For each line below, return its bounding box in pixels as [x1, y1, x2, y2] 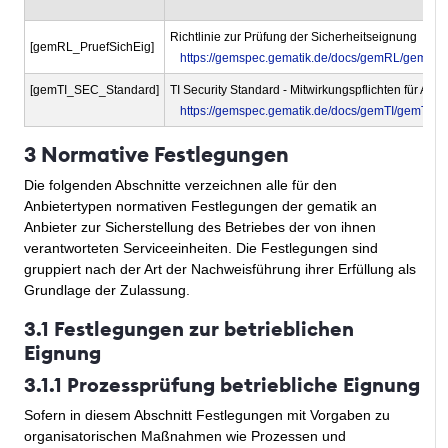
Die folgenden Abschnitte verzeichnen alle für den [24, 177, 337, 194]
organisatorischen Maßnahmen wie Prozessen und [24, 428, 346, 445]
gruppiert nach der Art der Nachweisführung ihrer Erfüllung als [24, 261, 416, 278]
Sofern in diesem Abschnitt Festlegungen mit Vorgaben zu [24, 407, 390, 424]
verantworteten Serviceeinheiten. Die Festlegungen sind [24, 240, 378, 257]
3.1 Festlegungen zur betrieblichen [24, 316, 354, 342]
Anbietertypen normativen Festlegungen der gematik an [24, 198, 377, 215]
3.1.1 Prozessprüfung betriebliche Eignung [24, 372, 420, 398]
